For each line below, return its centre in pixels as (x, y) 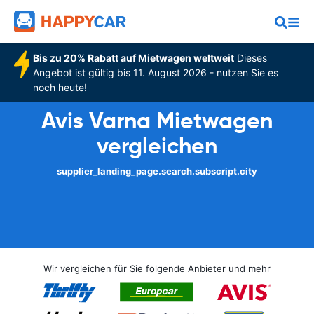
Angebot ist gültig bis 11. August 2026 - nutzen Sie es (155, 73)
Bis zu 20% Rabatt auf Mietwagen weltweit (133, 58)
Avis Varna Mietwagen (157, 121)
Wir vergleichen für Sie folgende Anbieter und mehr (157, 268)
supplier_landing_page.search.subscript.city (157, 171)
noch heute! (60, 87)
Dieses (250, 58)
